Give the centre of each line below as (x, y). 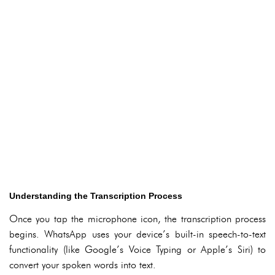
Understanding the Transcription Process (96, 196)
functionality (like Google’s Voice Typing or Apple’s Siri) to (137, 250)
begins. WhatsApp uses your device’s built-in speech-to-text (137, 234)
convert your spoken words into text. (83, 265)
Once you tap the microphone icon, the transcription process (137, 219)
